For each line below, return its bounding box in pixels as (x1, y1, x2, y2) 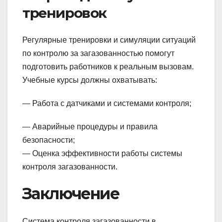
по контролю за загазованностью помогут (22, 49, 174, 57)
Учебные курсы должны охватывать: (22, 75, 157, 84)
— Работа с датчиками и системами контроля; (22, 99, 191, 108)
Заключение (22, 183, 119, 203)
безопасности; (22, 135, 75, 144)
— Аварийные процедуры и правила (22, 122, 158, 131)
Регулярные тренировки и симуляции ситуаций (22, 35, 196, 44)
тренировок (22, 4, 107, 22)
